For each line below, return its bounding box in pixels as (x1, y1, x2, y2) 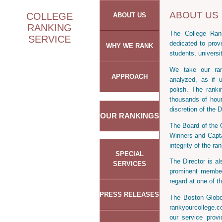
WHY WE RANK (106, 42, 153, 50)
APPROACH (111, 73, 148, 80)
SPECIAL (115, 150, 144, 158)
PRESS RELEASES (100, 190, 159, 198)
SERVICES (112, 160, 146, 167)
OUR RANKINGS (100, 111, 159, 120)
